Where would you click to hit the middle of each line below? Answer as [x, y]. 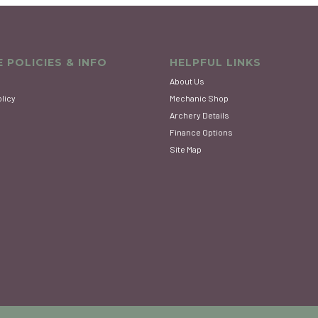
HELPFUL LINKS [215, 63]
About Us [187, 81]
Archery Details [199, 115]
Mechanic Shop [199, 98]
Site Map [186, 149]
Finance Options [201, 132]
